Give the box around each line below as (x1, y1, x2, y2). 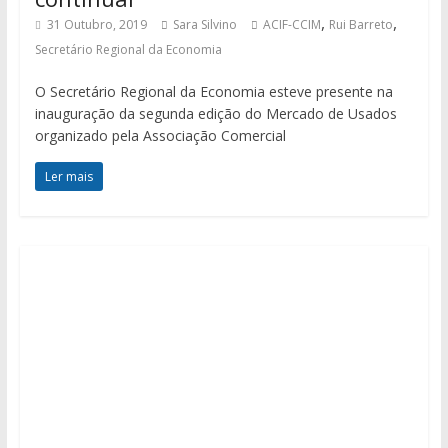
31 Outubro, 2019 (46, 15, 147, 33)
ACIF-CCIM (262, 15, 321, 33)
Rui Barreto (328, 15, 393, 33)
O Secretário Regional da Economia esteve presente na (34, 81, 393, 101)
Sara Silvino (172, 15, 237, 33)
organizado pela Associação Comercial (34, 125, 286, 145)
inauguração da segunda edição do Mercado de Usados (34, 103, 397, 123)
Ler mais (44, 167, 93, 185)
